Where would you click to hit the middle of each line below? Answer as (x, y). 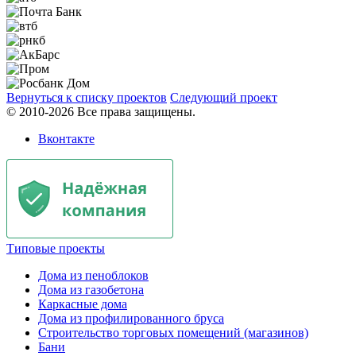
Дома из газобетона (91, 290)
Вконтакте (66, 139)
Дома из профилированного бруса (131, 319)
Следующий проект (224, 98)
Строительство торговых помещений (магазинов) (173, 333)
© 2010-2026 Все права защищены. (101, 112)
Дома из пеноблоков (93, 276)
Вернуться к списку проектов (87, 98)
